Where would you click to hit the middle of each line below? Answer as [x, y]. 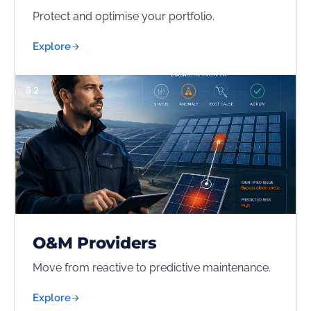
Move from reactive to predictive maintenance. [152, 268]
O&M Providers [95, 243]
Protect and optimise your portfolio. [124, 16]
